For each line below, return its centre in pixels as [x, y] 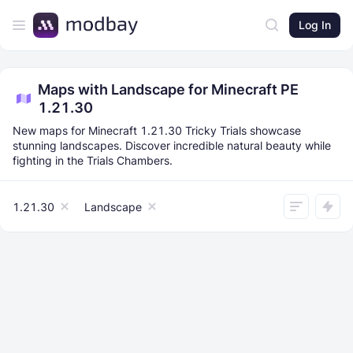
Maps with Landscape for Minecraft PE [168, 89]
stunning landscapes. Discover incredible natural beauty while [172, 145]
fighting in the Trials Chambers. [93, 160]
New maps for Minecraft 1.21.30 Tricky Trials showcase [157, 130]
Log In [315, 24]
